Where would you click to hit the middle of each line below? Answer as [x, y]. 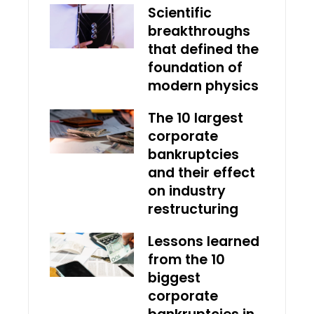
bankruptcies [193, 155]
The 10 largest [196, 118]
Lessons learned [204, 242]
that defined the [203, 50]
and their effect [202, 173]
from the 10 [186, 260]
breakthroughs [199, 32]
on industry [187, 191]
